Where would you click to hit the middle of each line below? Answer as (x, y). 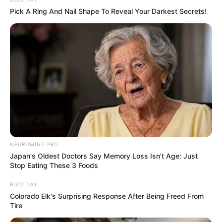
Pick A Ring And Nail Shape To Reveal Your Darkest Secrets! (108, 11)
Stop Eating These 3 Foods (54, 165)
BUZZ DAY (24, 184)
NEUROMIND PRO (34, 144)
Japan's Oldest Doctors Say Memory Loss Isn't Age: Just (104, 156)
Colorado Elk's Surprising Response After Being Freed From (107, 196)
